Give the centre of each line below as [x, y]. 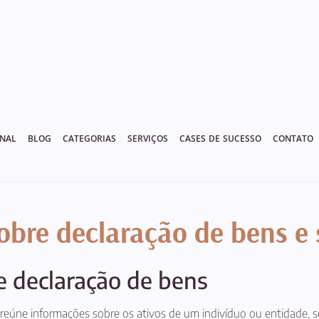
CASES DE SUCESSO [220, 138]
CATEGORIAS [89, 138]
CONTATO [293, 138]
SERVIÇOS [147, 138]
